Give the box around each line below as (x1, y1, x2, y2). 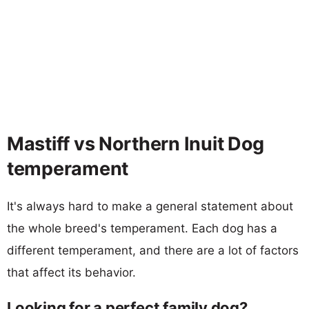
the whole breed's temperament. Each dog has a (7, 221, 277, 235)
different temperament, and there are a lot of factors (7, 243, 299, 257)
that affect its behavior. (7, 265, 136, 279)
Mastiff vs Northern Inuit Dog (7, 132, 265, 155)
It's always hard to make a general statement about (7, 199, 293, 213)
